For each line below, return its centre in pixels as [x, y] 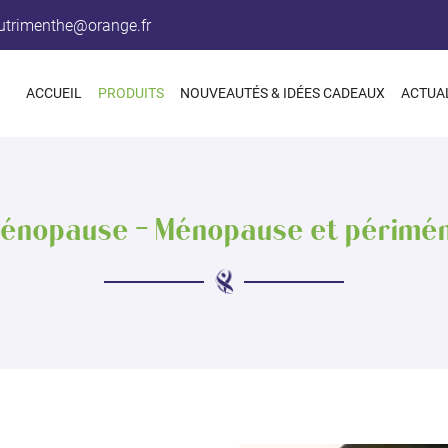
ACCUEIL [54, 93]
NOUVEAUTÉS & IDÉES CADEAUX [282, 93]
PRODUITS [131, 93]
